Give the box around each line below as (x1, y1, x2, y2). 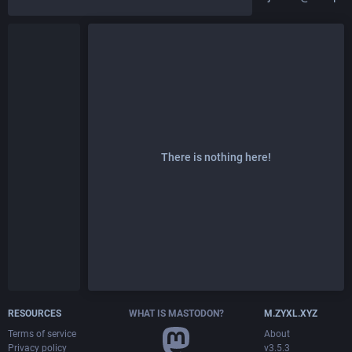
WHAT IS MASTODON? (128, 308, 224, 320)
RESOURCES (8, 308, 61, 320)
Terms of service (8, 328, 76, 340)
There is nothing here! (161, 151, 271, 164)
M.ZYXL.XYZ (264, 308, 317, 320)
